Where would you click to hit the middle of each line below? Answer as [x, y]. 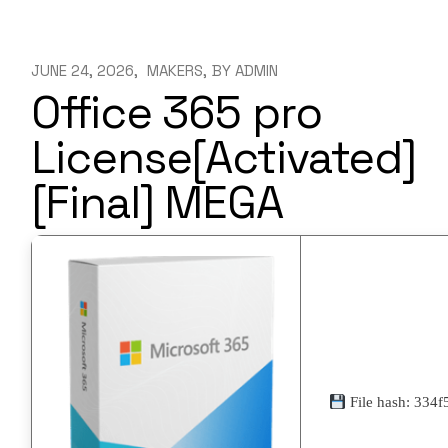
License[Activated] [224, 158]
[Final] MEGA [157, 203]
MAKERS [175, 71]
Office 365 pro [176, 113]
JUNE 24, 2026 [83, 71]
